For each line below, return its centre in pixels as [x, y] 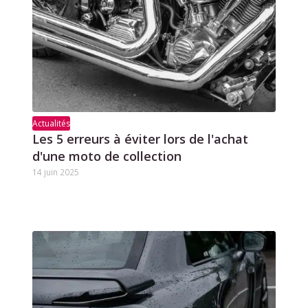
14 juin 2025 [55, 172]
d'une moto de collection [107, 156]
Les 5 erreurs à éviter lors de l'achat [140, 139]
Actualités [51, 123]
